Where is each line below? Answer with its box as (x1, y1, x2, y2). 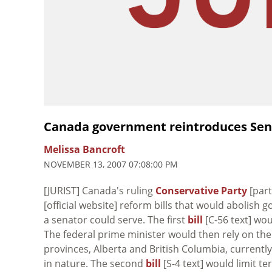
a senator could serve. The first (44, 212, 188, 226)
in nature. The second (44, 256, 146, 270)
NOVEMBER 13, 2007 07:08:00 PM (44, 158, 178, 170)
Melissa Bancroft (44, 142, 125, 156)
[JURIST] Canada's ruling (44, 183, 155, 197)
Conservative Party (155, 183, 247, 197)
